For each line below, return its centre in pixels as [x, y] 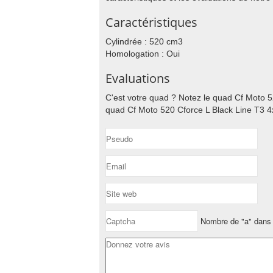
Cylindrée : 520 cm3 [144, 41]
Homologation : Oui [143, 54]
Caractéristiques [151, 22]
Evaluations [138, 78]
